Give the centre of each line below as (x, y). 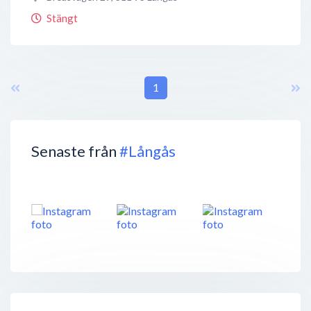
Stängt (62, 18)
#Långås (148, 151)
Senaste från (75, 151)
